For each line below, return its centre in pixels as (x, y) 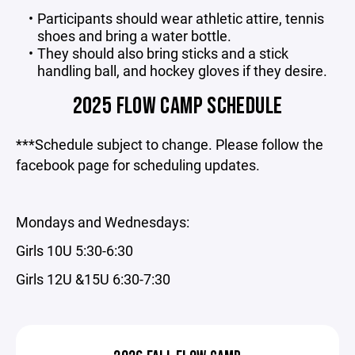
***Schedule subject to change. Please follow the (170, 144)
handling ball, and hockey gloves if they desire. (182, 70)
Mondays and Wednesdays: (103, 221)
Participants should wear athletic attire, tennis (180, 18)
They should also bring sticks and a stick (162, 53)
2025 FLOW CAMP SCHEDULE (177, 106)
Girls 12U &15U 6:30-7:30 (93, 279)
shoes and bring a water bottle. (134, 35)
